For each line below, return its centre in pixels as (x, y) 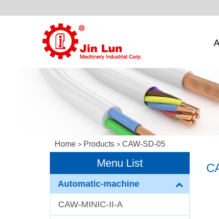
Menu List (120, 163)
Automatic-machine (99, 184)
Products (99, 144)
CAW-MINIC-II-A (90, 204)
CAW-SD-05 (144, 144)
